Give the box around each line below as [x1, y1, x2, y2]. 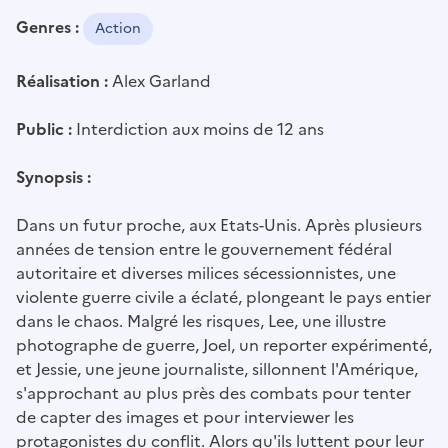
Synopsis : [16, 164, 91, 189]
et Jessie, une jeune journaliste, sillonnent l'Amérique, [16, 356, 418, 381]
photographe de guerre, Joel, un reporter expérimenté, [16, 332, 432, 357]
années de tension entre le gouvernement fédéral [16, 236, 392, 261]
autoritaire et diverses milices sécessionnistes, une [16, 260, 396, 285]
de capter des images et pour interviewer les [16, 404, 354, 429]
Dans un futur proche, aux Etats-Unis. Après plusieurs [16, 212, 422, 237]
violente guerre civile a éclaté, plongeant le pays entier [16, 284, 431, 309]
